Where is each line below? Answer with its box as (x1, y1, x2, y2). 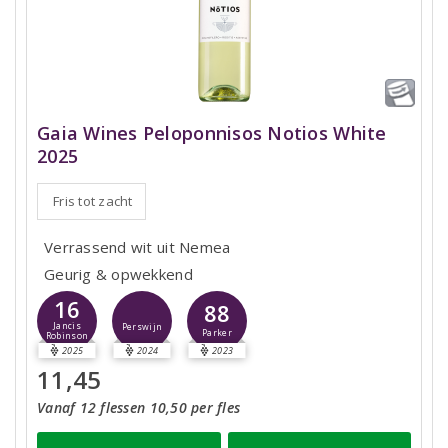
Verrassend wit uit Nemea (44, 237, 231, 258)
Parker (202, 326, 232, 339)
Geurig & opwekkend (44, 264, 193, 285)
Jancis (53, 320, 81, 333)
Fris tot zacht (53, 192, 133, 211)
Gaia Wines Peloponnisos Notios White (37, 121, 387, 146)
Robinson (45, 330, 89, 343)
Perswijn (121, 320, 163, 333)
